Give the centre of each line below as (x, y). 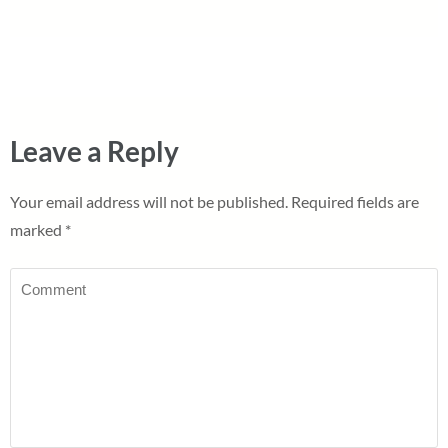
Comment (43, 280)
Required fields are (355, 201)
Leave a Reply (94, 150)
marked (37, 229)
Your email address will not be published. (149, 201)
